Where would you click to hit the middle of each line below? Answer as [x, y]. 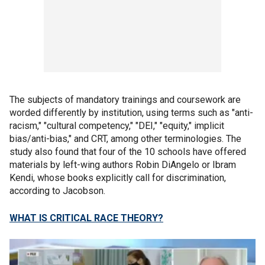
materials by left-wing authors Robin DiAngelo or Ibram [123, 164]
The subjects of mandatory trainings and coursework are [125, 99]
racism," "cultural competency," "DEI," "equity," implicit [117, 125]
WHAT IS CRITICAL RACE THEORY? [86, 218]
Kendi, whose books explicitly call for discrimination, [118, 177]
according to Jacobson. [59, 190]
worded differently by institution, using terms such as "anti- [131, 112]
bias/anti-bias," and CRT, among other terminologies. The [125, 138]
